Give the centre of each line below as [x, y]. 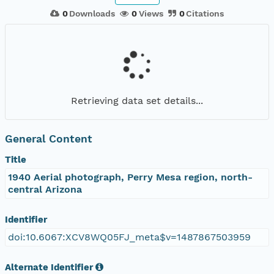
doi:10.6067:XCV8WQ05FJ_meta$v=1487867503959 [129, 237]
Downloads [92, 13]
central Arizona [45, 189]
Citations [205, 13]
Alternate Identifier [49, 267]
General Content [49, 139]
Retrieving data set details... [137, 100]
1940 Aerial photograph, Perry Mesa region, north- [130, 177]
